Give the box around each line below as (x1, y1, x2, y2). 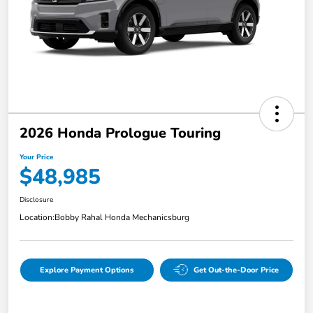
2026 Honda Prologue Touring (20, 123, 221, 143)
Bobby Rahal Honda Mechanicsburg (54, 211, 189, 223)
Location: (20, 211, 54, 223)
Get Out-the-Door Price (194, 264, 279, 275)
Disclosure (20, 194, 53, 205)
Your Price (20, 152, 53, 162)
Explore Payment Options (40, 264, 134, 275)
